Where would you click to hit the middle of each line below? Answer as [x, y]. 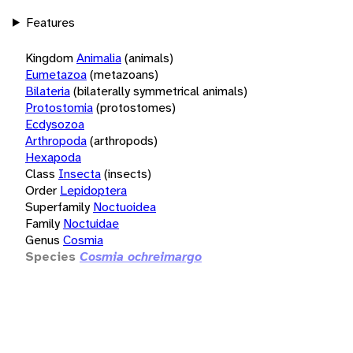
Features [50, 22]
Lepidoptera [93, 190]
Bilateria [48, 91]
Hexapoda [53, 157]
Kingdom [49, 58]
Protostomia [59, 107]
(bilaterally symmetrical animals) [160, 91]
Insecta [80, 173]
